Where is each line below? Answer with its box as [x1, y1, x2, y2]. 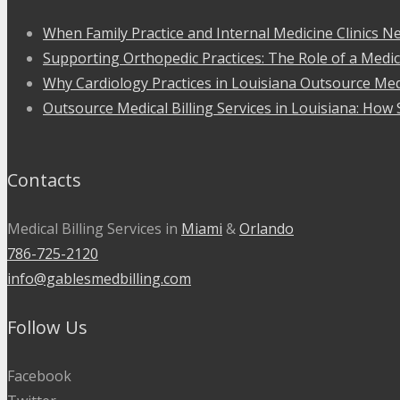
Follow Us [7, 314, 87, 339]
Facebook [7, 366, 71, 387]
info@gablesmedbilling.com [7, 269, 191, 289]
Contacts [7, 167, 81, 192]
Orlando [239, 219, 294, 239]
